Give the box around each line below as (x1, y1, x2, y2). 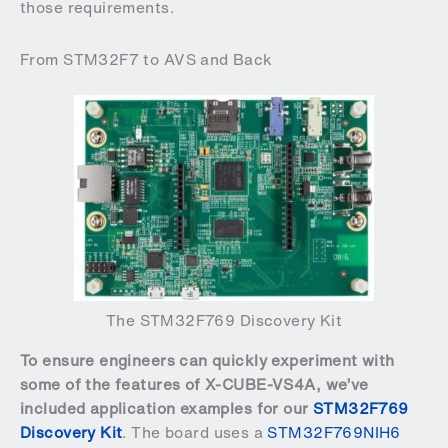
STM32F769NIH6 (267, 420, 401, 444)
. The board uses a (122, 420, 268, 444)
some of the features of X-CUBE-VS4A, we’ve (20, 372, 369, 396)
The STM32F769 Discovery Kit (105, 309, 343, 333)
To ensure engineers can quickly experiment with (20, 348, 395, 372)
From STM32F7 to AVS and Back (20, 48, 273, 72)
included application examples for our (20, 396, 313, 420)
